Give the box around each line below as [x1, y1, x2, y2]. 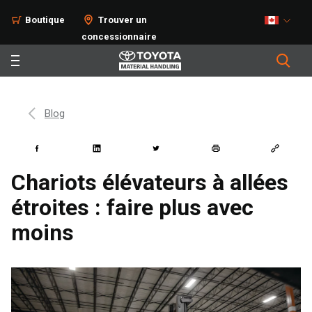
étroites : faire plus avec [11, 194, 253, 221]
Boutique [25, 15, 65, 25]
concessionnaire [81, 31, 157, 42]
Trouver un [98, 15, 147, 25]
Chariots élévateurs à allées [11, 169, 288, 196]
